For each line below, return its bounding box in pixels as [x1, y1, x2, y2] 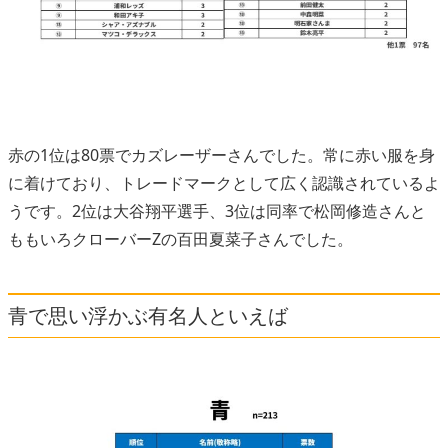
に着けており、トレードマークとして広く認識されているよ [8, 171, 440, 194]
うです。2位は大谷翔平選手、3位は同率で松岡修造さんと [8, 199, 426, 222]
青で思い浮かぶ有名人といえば [8, 301, 288, 329]
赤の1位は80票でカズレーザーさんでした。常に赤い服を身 [8, 143, 435, 166]
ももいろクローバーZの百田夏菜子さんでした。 [8, 227, 353, 250]
